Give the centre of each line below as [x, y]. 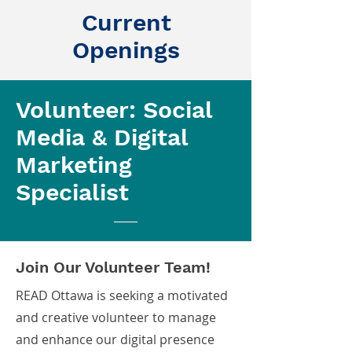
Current [126, 22]
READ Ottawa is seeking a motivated [122, 295]
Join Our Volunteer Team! [113, 267]
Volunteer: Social [114, 110]
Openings [126, 50]
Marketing [74, 165]
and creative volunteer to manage [116, 317]
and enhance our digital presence [115, 339]
